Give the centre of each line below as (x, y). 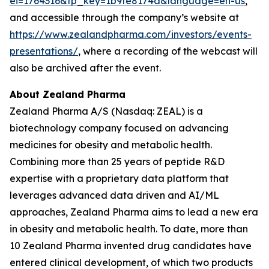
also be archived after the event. (85, 68)
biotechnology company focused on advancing (119, 128)
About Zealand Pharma (68, 94)
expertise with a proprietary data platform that (119, 178)
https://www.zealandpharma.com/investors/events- (131, 34)
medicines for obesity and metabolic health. (111, 145)
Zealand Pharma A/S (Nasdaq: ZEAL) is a (106, 111)
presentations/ (44, 51)
